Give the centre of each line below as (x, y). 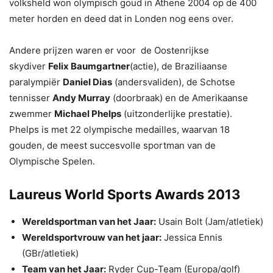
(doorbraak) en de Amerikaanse (179, 97)
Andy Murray (81, 97)
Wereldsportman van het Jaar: (89, 221)
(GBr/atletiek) (50, 253)
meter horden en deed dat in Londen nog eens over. (121, 18)
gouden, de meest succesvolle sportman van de (112, 145)
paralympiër (36, 82)
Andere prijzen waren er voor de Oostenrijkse (109, 50)
